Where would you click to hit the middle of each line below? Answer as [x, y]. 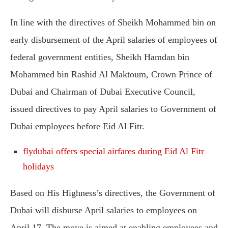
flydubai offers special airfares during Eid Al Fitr [113, 151]
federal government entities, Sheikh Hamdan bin [100, 57]
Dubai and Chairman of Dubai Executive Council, [103, 92]
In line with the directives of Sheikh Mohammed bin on [113, 22]
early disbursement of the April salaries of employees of [114, 40]
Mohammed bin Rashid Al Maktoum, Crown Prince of [111, 74]
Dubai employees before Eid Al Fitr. [77, 126]
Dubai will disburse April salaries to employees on [104, 210]
